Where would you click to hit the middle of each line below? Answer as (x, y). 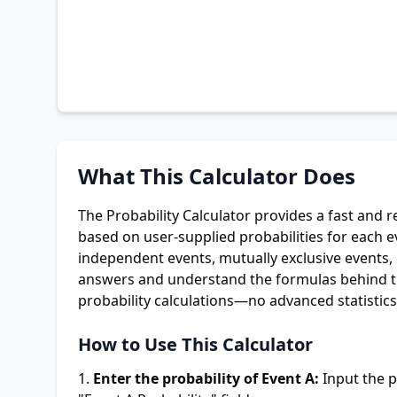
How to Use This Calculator (195, 344)
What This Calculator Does (217, 176)
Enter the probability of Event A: (206, 378)
